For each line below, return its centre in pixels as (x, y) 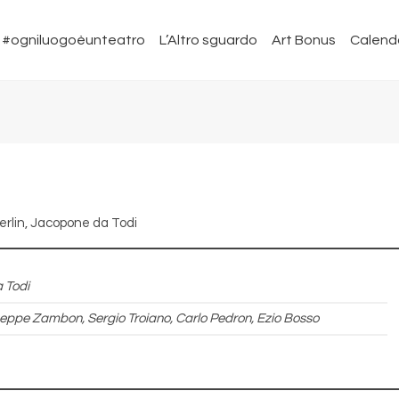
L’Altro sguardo (208, 40)
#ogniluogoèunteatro (73, 40)
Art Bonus (304, 40)
